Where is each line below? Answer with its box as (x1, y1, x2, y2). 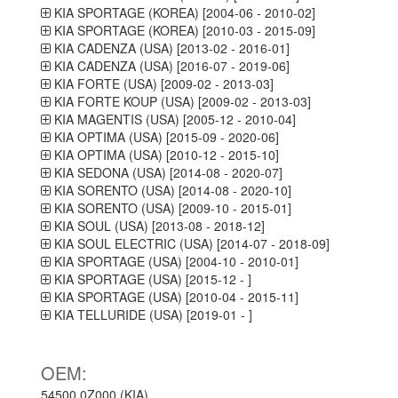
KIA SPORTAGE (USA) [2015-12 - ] (50, 270, 251, 288)
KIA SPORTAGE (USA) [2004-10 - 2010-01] (50, 252, 298, 270)
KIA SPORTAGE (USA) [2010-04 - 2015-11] (50, 288, 298, 306)
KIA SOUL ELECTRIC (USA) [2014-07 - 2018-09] (50, 235, 330, 252)
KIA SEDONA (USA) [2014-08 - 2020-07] (50, 163, 283, 181)
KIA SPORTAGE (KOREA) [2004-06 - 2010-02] (50, 4, 315, 21)
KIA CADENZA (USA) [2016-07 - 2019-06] (50, 57, 290, 75)
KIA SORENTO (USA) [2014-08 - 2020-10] (50, 181, 291, 199)
